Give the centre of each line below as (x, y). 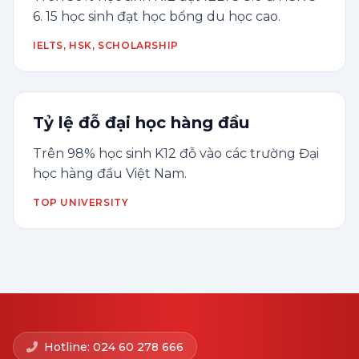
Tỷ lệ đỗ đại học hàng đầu (141, 123)
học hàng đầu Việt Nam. (110, 173)
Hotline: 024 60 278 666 (114, 347)
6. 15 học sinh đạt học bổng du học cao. (157, 16)
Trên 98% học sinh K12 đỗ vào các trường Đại (176, 153)
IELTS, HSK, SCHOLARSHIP (106, 45)
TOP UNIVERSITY (81, 202)
